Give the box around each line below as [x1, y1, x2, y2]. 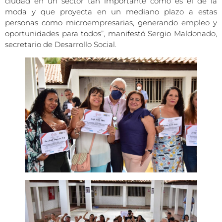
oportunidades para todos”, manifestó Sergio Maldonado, [5, 29, 217, 39]
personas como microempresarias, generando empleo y [5, 18, 217, 28]
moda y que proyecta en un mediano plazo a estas [5, 7, 217, 17]
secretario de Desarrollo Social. [5, 40, 116, 50]
